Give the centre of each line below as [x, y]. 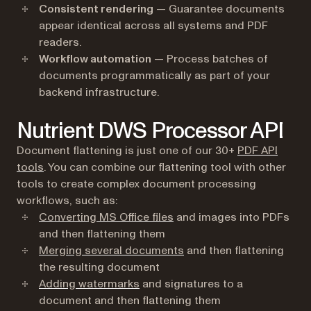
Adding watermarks [89, 284]
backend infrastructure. [99, 92]
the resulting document [99, 267]
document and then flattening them [130, 301]
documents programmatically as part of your [154, 76]
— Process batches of [210, 59]
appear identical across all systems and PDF [153, 26]
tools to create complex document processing [136, 184]
